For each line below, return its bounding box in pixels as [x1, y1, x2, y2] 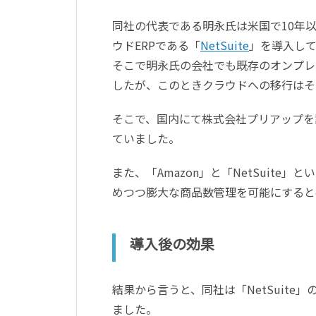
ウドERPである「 [112, 36, 200, 54]
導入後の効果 [130, 233, 214, 254]
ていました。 [112, 129, 180, 147]
